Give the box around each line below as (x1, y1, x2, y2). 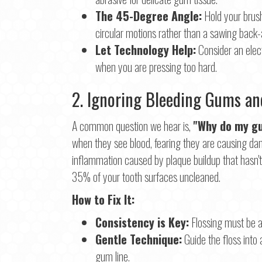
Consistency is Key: (95, 213, 189, 231)
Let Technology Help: (95, 40, 196, 58)
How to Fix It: (72, 190, 135, 208)
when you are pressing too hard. (95, 57, 217, 75)
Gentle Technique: (95, 230, 182, 248)
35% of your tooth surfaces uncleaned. (72, 167, 220, 185)
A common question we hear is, (72, 116, 193, 135)
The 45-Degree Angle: (95, 6, 202, 25)
